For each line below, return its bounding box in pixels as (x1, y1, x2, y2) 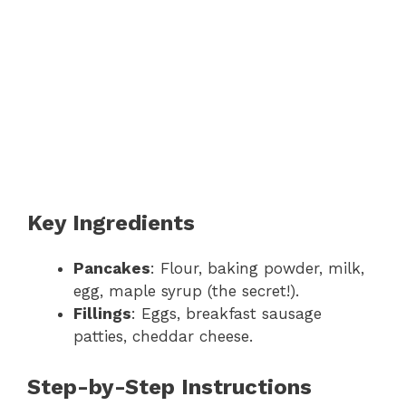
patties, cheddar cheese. (73, 326, 253, 345)
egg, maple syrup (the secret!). (73, 281, 299, 300)
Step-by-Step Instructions (27, 374, 312, 401)
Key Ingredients (27, 209, 195, 236)
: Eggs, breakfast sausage (131, 304, 322, 323)
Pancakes (73, 258, 150, 277)
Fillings (73, 304, 131, 323)
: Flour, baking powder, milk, (150, 258, 364, 277)
